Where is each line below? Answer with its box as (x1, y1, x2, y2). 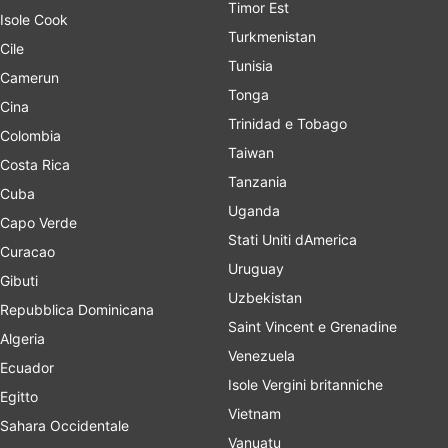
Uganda (228, 202, 280, 219)
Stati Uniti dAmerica (228, 231, 357, 248)
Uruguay (228, 260, 284, 277)
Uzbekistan (228, 289, 302, 306)
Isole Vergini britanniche (228, 376, 383, 393)
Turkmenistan (228, 28, 316, 45)
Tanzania (228, 173, 287, 190)
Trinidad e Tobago (228, 115, 347, 132)
